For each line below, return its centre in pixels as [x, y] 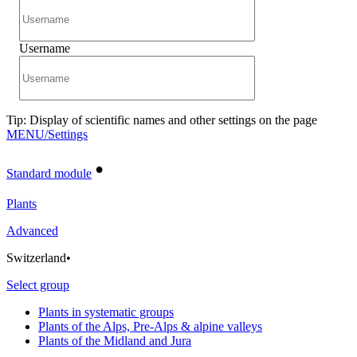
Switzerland [36, 258]
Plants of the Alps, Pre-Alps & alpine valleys [150, 326]
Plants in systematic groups [106, 312]
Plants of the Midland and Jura [115, 341]
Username [45, 48]
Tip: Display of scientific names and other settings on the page [162, 120]
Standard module [49, 173]
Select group [38, 285]
